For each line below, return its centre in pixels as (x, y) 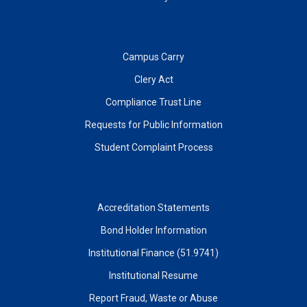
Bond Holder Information (153, 230)
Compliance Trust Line (153, 102)
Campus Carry (153, 57)
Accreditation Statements (153, 207)
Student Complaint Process (153, 147)
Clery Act (153, 79)
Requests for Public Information (153, 124)
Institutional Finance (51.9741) (153, 253)
